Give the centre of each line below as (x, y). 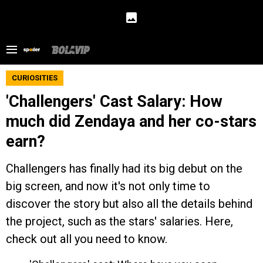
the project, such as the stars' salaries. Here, (119, 221)
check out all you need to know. (87, 239)
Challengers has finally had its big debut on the (124, 168)
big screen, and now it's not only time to (108, 186)
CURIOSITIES (35, 78)
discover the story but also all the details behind (129, 204)
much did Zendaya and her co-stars (131, 122)
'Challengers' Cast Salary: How (114, 102)
